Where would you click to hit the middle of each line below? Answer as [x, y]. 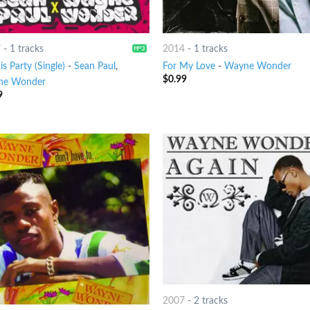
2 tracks [211, 300]
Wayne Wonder [258, 66]
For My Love [189, 66]
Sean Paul [94, 66]
